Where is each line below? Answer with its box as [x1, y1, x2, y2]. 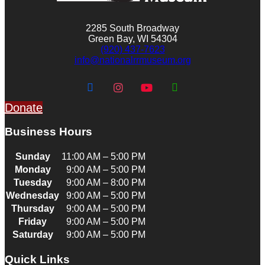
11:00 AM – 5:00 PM [62, 151, 146, 162]
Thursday [11, 203, 54, 214]
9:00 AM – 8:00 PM [66, 177, 146, 188]
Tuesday [13, 177, 52, 188]
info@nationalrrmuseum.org [74, 55, 191, 66]
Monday [14, 164, 51, 175]
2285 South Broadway [86, 23, 179, 34]
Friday [18, 216, 47, 227]
